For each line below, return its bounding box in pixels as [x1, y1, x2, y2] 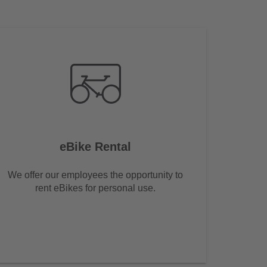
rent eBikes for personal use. [35, 183, 156, 194]
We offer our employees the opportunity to [8, 170, 183, 181]
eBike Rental [60, 140, 131, 154]
